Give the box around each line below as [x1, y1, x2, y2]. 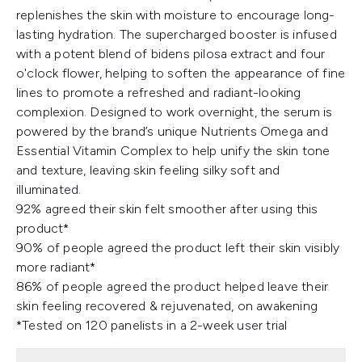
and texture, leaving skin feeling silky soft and [16, 162, 280, 179]
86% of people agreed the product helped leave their [16, 279, 329, 295]
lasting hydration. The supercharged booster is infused [16, 27, 337, 43]
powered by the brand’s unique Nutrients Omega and [16, 124, 328, 140]
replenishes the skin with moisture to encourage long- [16, 7, 335, 23]
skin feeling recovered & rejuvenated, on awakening [16, 298, 318, 314]
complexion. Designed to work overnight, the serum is [16, 104, 333, 120]
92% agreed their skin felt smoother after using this [16, 201, 318, 217]
